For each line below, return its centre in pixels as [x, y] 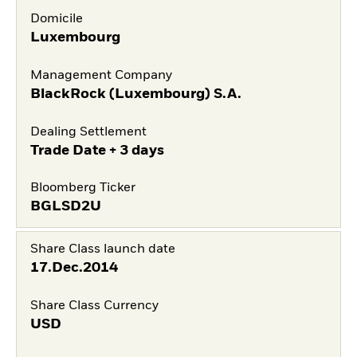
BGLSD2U [65, 207]
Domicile [56, 19]
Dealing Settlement [88, 132]
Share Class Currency [94, 306]
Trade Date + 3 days [97, 150]
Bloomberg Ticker [82, 188]
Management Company [101, 75]
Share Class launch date [102, 250]
